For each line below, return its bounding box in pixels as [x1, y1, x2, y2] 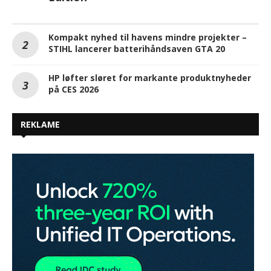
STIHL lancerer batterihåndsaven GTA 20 [48, 42, 225, 54]
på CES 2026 [48, 83, 99, 95]
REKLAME [21, 118, 60, 130]
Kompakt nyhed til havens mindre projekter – [48, 31, 247, 43]
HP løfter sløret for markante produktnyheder [48, 71, 251, 83]
